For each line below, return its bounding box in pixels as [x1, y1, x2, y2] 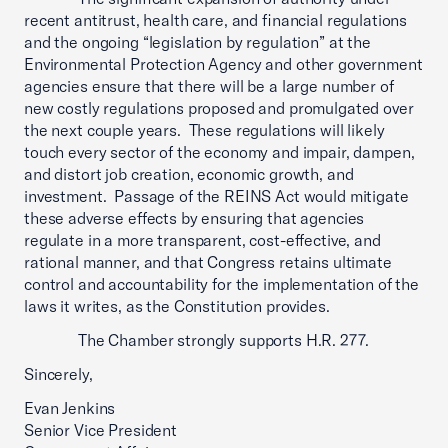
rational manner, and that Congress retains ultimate [24, 252, 392, 272]
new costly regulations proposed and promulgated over [24, 98, 414, 118]
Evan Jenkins [24, 398, 116, 418]
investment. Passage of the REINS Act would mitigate [24, 186, 409, 206]
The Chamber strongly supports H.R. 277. [24, 330, 373, 350]
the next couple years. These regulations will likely [24, 120, 385, 140]
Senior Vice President [24, 420, 177, 440]
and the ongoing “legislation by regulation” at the [24, 32, 371, 52]
